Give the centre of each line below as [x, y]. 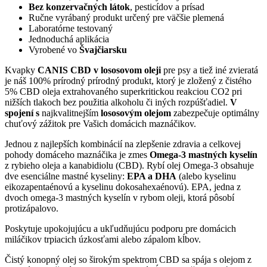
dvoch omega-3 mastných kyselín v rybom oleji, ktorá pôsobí [119, 198]
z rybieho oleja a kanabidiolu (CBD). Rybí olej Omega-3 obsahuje [129, 166]
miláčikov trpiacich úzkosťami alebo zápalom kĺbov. [103, 240]
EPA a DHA [152, 176]
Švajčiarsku [102, 50]
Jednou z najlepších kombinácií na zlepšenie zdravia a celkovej [123, 144]
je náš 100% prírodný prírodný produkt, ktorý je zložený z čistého [128, 81]
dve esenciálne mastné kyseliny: [66, 176]
